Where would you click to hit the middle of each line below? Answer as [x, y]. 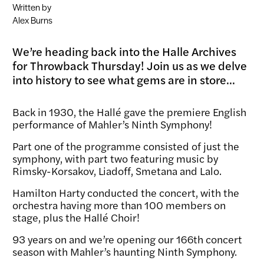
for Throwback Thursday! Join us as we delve [130, 65]
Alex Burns [32, 20]
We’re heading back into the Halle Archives [124, 51]
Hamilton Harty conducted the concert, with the [126, 193]
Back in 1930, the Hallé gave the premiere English [129, 112]
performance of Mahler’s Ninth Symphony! [112, 124]
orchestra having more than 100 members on [119, 205]
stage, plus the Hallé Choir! [76, 217]
